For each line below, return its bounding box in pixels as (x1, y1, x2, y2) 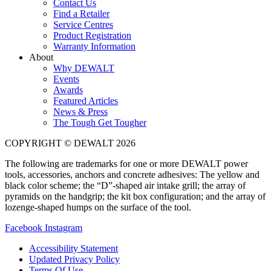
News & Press (53, 106, 108, 117)
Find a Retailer (53, 8, 109, 19)
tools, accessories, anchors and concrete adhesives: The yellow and (5, 169, 260, 180)
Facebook (5, 222, 42, 233)
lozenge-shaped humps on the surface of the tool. (5, 201, 194, 212)
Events (53, 73, 79, 84)
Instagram (45, 222, 82, 233)
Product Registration (53, 30, 131, 41)
